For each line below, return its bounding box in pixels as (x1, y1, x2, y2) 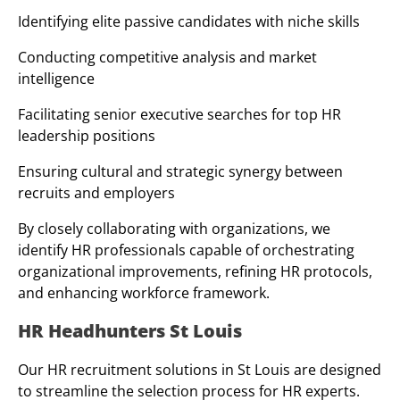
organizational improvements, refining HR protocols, (18, 261, 372, 281)
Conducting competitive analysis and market (18, 46, 317, 67)
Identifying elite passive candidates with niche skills (18, 11, 360, 31)
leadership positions (18, 125, 155, 146)
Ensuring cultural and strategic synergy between (18, 161, 343, 181)
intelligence (18, 68, 95, 88)
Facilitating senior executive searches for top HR (18, 104, 341, 124)
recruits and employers (18, 182, 175, 203)
